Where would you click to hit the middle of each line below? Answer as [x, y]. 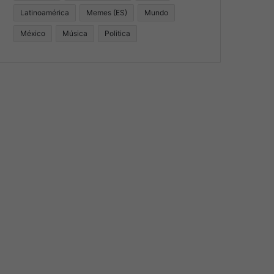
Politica [118, 34]
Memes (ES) [107, 13]
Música [75, 34]
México [33, 34]
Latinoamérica [45, 13]
